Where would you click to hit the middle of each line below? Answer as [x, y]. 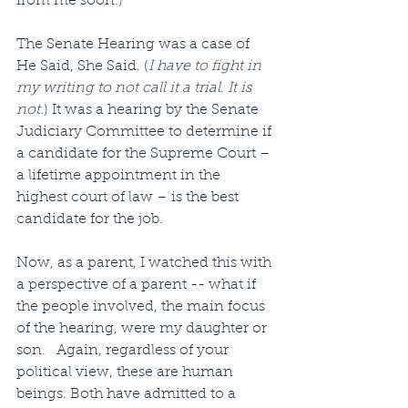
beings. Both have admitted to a [128, 394]
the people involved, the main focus [143, 307]
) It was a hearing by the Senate [153, 110]
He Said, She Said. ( [82, 66]
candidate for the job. [92, 219]
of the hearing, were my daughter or [143, 329]
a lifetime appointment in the [120, 176]
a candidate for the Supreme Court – [145, 154]
